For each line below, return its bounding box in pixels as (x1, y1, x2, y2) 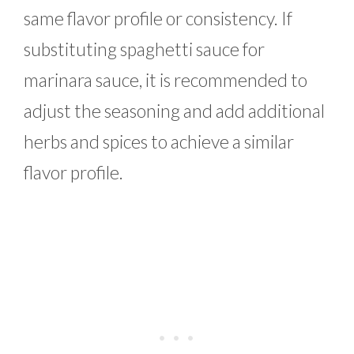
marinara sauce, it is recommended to (24, 68, 307, 91)
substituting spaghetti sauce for (24, 37, 265, 60)
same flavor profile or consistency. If (24, 6, 292, 29)
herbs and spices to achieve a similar (24, 130, 294, 153)
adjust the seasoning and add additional (24, 99, 325, 122)
